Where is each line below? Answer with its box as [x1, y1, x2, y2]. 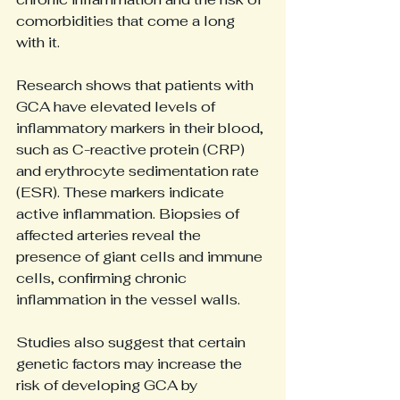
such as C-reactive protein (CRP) [16, 140, 248, 159]
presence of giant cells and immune [16, 247, 266, 266]
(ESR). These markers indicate [16, 183, 228, 202]
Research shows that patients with [16, 76, 257, 95]
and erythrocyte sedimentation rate [16, 162, 262, 180]
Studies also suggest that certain [16, 333, 249, 352]
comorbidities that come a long [16, 12, 238, 30]
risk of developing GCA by [16, 376, 201, 395]
